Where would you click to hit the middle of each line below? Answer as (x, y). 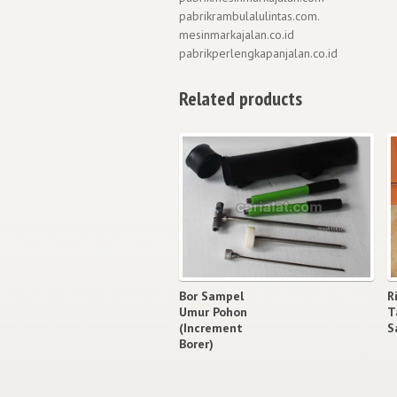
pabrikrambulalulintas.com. (249, 16)
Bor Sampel (211, 296)
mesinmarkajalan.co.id (237, 34)
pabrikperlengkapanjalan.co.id (258, 53)
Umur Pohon (213, 311)
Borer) (196, 343)
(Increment (211, 327)
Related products (241, 98)
